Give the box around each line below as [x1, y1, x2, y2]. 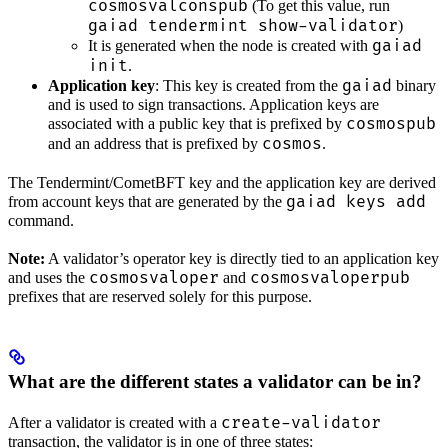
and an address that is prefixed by [48, 134, 262, 152]
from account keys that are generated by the [8, 192, 286, 210]
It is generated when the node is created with [88, 36, 372, 54]
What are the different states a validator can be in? [8, 370, 422, 392]
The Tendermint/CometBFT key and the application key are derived [8, 173, 436, 191]
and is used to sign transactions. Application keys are [48, 95, 379, 113]
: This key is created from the [155, 76, 342, 94]
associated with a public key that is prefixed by [48, 114, 346, 132]
